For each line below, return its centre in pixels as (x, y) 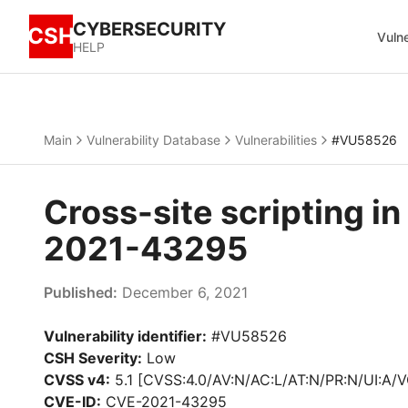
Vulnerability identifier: (125, 336)
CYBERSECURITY (149, 29)
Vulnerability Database (153, 140)
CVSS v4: (77, 380)
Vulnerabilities (276, 140)
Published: (81, 292)
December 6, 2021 (183, 292)
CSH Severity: (93, 358)
